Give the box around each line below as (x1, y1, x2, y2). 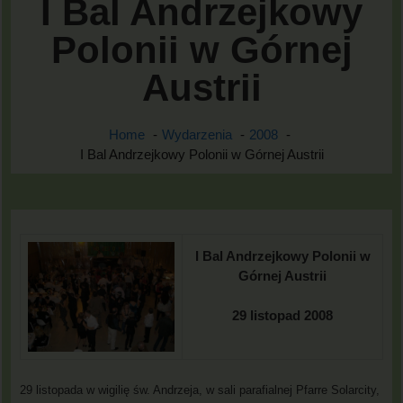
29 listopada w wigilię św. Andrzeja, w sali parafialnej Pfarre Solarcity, (20, 383, 380, 398)
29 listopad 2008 (232, 308, 333, 324)
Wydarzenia (161, 126, 232, 142)
